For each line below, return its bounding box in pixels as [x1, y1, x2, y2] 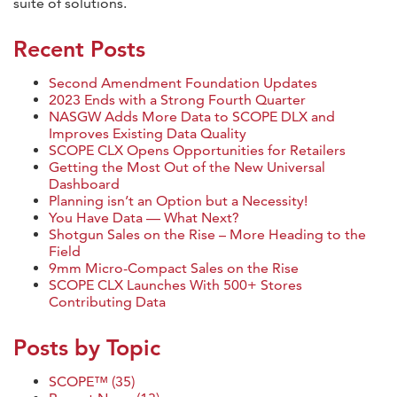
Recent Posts [13, 35, 145, 62]
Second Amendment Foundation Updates [49, 74, 317, 91]
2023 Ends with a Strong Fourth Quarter [49, 90, 306, 108]
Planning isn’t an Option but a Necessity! [49, 191, 307, 209]
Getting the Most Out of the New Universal [49, 158, 325, 175]
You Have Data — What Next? [49, 208, 239, 226]
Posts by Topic [13, 333, 160, 361]
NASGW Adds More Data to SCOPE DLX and [49, 107, 335, 125]
